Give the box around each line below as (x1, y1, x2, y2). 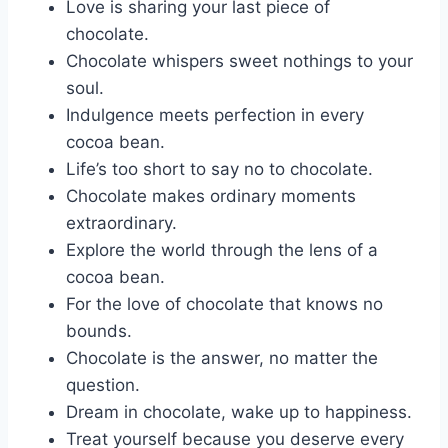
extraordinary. (66, 212, 177, 233)
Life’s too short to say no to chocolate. (66, 158, 373, 179)
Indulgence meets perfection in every (66, 104, 364, 125)
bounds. (66, 320, 132, 341)
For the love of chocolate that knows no (66, 293, 383, 314)
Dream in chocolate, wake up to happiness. (66, 401, 412, 422)
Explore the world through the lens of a (66, 239, 378, 260)
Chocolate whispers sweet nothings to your (66, 50, 413, 71)
